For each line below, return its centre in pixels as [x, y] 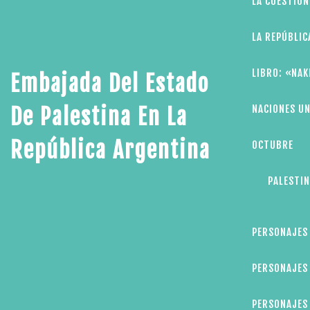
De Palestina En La [99, 117]
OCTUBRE [272, 145]
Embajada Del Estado [110, 84]
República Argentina [110, 150]
